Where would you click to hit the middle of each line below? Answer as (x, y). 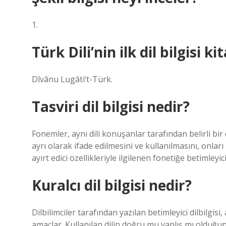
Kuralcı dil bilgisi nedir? (112, 185)
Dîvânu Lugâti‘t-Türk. (72, 79)
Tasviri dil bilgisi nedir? (111, 106)
